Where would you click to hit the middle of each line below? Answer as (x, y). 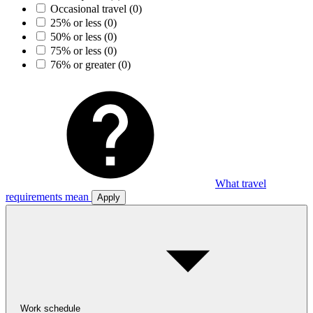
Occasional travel (90, 8)
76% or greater (84, 64)
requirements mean (47, 196)
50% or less (77, 36)
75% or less (77, 50)
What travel (241, 183)
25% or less (77, 22)
